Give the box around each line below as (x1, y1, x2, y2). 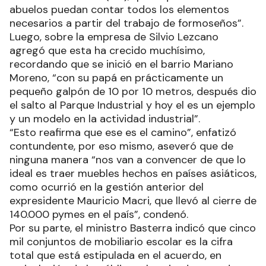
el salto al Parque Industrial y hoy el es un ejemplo (9, 97, 255, 112)
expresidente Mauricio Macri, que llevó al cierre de (9, 193, 256, 208)
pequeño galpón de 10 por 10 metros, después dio (9, 84, 256, 99)
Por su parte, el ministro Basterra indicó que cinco (9, 220, 256, 235)
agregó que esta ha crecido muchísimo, (9, 43, 205, 58)
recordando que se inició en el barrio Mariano (9, 56, 233, 71)
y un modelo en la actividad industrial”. (9, 111, 203, 126)
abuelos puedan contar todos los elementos (9, 2, 229, 17)
